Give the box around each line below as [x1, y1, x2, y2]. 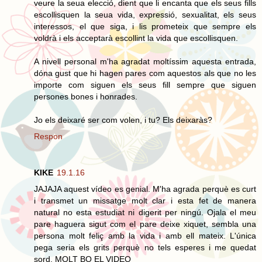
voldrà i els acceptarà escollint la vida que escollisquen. [34, 33, 238, 43]
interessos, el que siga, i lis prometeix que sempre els [34, 21, 256, 31]
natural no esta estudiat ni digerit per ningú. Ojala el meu [34, 207, 256, 217]
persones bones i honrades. [34, 91, 137, 101]
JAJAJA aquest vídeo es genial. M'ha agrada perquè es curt [34, 184, 256, 194]
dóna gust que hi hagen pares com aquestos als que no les [34, 68, 256, 78]
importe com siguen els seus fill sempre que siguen [34, 80, 256, 89]
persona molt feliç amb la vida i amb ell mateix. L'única [34, 230, 256, 240]
